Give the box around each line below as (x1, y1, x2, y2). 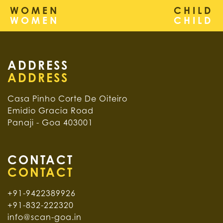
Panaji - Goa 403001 (7, 119, 93, 127)
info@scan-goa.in (7, 214, 82, 222)
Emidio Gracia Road (7, 108, 94, 115)
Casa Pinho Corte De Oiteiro (7, 96, 127, 104)
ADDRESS (7, 61, 69, 73)
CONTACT (7, 155, 74, 167)
